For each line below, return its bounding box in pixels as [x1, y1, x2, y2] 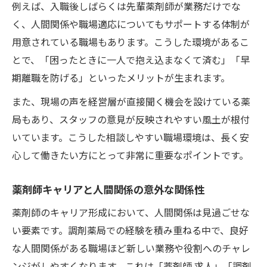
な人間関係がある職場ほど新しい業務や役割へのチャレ [12, 240, 250, 255]
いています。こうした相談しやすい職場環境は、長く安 [12, 129, 249, 144]
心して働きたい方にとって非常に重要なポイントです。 [12, 147, 249, 162]
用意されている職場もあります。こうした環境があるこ [12, 34, 249, 49]
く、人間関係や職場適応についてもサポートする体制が [12, 16, 250, 31]
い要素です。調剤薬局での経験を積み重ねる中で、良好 [12, 222, 249, 237]
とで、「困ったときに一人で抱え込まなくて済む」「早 [12, 52, 250, 67]
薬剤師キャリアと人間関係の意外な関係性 [12, 181, 204, 197]
